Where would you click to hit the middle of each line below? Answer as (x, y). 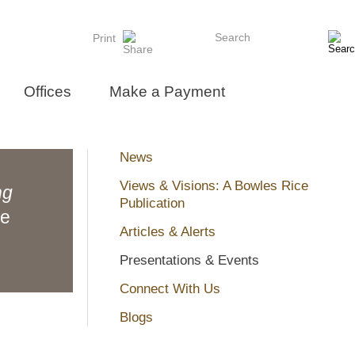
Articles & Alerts (168, 232)
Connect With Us (170, 289)
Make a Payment (167, 92)
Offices (48, 92)
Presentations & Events (189, 260)
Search (233, 37)
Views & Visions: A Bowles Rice (214, 186)
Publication (152, 203)
